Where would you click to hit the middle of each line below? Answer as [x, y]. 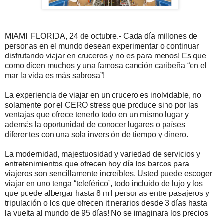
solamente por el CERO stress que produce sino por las [102, 105]
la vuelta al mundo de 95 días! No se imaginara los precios [107, 213]
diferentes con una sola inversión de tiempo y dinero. [96, 134]
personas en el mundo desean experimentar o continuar [102, 46]
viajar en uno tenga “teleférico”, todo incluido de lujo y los [104, 183]
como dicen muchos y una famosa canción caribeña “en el [106, 65]
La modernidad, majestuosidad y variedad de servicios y [103, 154]
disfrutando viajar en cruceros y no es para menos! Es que [106, 55]
